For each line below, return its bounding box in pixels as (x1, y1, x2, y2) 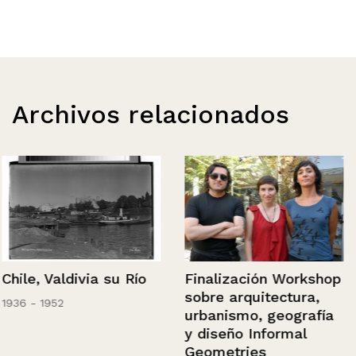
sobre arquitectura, (183, 288, 318, 306)
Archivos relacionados (12, 99, 289, 130)
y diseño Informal (183, 325, 304, 342)
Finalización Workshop (183, 270, 339, 288)
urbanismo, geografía (183, 307, 332, 324)
